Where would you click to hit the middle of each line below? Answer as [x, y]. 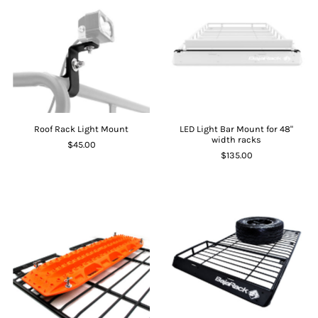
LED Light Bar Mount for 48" [237, 129]
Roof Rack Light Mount [82, 129]
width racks [237, 140]
